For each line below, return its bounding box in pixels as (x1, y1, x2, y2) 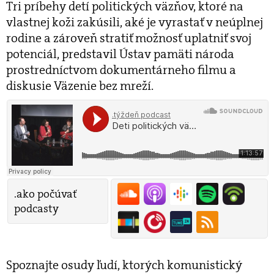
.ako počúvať (14, 186, 76, 201)
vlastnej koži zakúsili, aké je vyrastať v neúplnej (6, 13, 263, 30)
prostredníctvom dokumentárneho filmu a (6, 61, 236, 78)
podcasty (14, 201, 59, 216)
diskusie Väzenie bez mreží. (6, 77, 154, 94)
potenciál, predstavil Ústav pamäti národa (6, 45, 234, 62)
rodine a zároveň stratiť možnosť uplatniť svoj (6, 29, 251, 46)
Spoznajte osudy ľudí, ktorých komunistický (6, 256, 242, 273)
